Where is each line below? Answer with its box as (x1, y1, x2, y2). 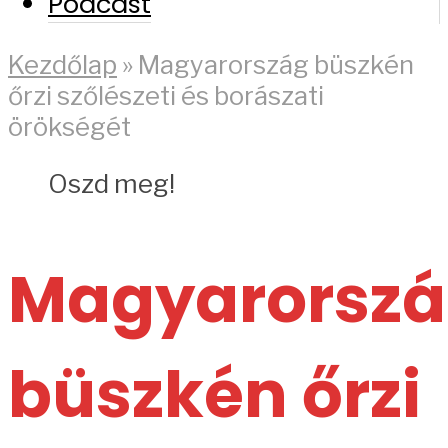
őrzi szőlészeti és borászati (8, 80, 324, 112)
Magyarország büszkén (138, 49, 414, 81)
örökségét (8, 111, 131, 143)
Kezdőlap (8, 49, 117, 81)
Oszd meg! (48, 167, 175, 199)
